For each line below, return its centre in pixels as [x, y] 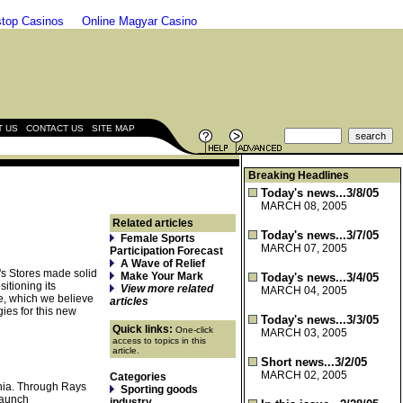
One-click [194, 330]
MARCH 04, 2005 [304, 291]
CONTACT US [55, 128]
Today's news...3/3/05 [320, 320]
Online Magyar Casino [139, 21]
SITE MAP [113, 128]
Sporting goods [159, 390]
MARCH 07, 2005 [304, 248]
